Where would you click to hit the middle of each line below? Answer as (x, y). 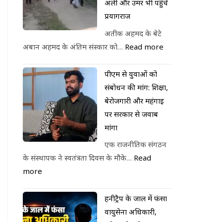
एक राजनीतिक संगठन (136, 144)
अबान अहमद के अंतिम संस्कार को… (74, 46)
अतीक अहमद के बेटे (133, 33)
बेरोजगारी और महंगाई (134, 100)
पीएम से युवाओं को (131, 74)
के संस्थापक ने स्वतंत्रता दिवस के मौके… (78, 158)
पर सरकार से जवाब (131, 114)
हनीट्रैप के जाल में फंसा (136, 198)
